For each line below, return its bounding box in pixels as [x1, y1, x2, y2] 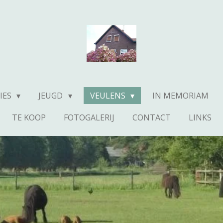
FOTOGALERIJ [63, 112, 114, 123]
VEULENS [90, 90, 127, 101]
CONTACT [132, 112, 171, 123]
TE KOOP [11, 112, 46, 123]
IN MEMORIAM [152, 90, 209, 101]
